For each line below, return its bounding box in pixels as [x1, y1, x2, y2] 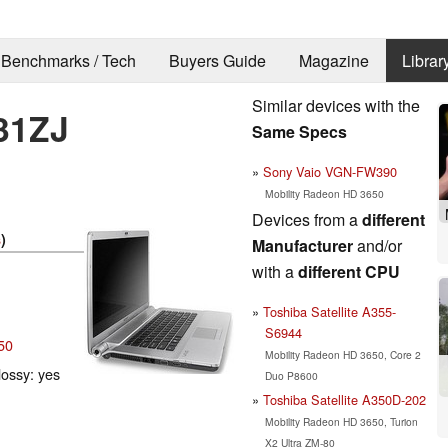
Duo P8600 [264, 367, 318, 383]
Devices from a [252, 207, 362, 231]
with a [252, 259, 298, 283]
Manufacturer [252, 233, 353, 257]
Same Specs [252, 119, 347, 143]
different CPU [298, 259, 400, 283]
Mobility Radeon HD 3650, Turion [264, 413, 418, 429]
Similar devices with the [252, 93, 420, 117]
